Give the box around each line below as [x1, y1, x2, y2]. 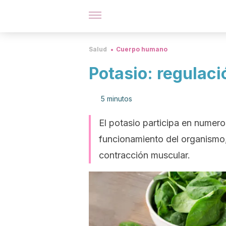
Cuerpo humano [116, 45, 167, 53]
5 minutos [101, 94, 132, 103]
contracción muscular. [99, 150, 190, 160]
